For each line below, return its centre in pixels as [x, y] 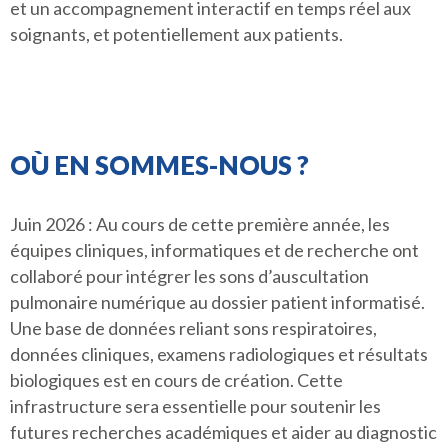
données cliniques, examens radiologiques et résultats [219, 354]
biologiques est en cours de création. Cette [176, 380]
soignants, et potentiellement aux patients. [176, 34]
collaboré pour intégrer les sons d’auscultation [189, 276]
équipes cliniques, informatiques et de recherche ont [214, 250]
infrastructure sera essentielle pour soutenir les [195, 406]
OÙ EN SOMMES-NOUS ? [159, 165]
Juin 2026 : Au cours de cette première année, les [200, 224]
